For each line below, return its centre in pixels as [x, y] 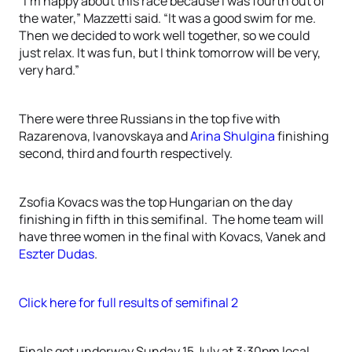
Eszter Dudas [57, 254]
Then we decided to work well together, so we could [164, 35]
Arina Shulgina [233, 136]
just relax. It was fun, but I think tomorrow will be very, [170, 53]
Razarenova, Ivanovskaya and [104, 136]
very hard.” [49, 70]
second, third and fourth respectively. [127, 153]
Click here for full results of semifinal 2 [128, 302]
